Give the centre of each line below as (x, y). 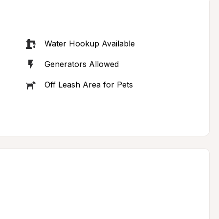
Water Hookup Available (89, 44)
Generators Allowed (81, 64)
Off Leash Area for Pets (88, 85)
